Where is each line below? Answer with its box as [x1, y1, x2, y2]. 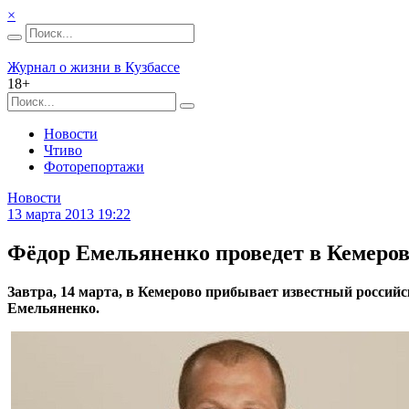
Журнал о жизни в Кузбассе [7, 59, 180, 75]
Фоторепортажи [44, 159, 144, 174]
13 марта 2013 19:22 [7, 206, 131, 222]
